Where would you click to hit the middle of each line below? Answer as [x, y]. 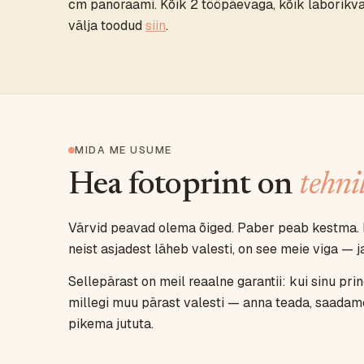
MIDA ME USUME [123, 150]
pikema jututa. [111, 324]
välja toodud [107, 26]
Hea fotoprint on [184, 186]
